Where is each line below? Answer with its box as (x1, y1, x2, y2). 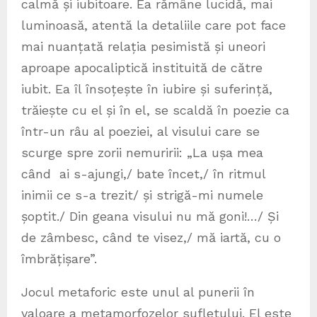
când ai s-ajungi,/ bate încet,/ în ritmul (21, 166, 265, 181)
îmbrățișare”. (21, 250, 97, 266)
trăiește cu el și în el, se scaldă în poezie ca (21, 102, 289, 117)
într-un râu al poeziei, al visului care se (21, 123, 260, 139)
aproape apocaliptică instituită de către (21, 59, 263, 75)
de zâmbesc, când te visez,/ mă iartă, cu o (21, 229, 281, 245)
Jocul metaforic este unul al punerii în (21, 284, 255, 299)
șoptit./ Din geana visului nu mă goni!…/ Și (21, 208, 279, 224)
